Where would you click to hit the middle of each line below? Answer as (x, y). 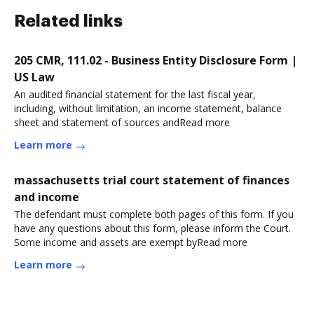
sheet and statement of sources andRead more (122, 122)
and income (47, 197)
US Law (34, 77)
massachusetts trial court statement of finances (152, 180)
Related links (68, 21)
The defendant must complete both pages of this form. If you (154, 214)
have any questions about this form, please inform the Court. (152, 228)
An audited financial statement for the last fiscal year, (135, 94)
